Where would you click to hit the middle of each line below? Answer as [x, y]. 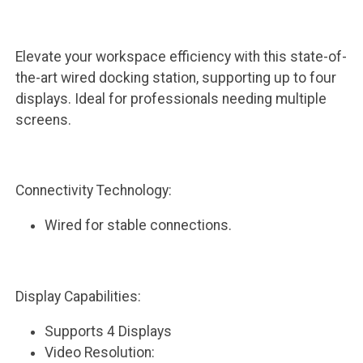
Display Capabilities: [78, 296]
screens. [43, 120]
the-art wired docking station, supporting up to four [175, 77]
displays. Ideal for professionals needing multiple [171, 98]
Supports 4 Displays [109, 332]
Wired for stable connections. [139, 226]
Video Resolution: [100, 353]
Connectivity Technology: [93, 190]
